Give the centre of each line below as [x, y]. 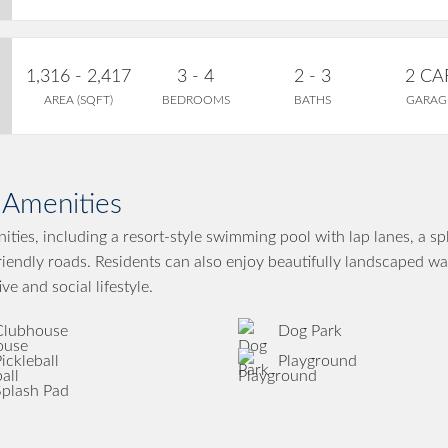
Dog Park [309, 331]
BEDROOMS [195, 99]
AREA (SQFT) [79, 99]
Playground [317, 361]
